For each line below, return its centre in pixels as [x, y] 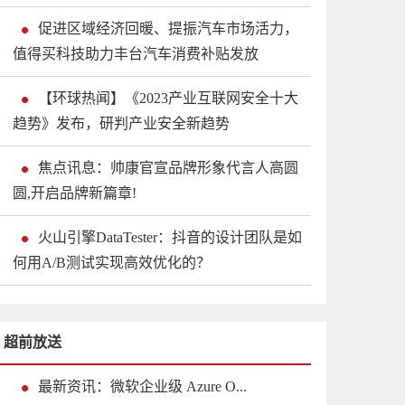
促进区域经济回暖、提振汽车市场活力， [168, 29]
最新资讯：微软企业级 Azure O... [142, 387]
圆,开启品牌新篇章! [75, 193]
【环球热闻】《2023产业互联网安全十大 [168, 99]
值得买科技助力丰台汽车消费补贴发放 [136, 54]
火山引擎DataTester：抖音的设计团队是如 [170, 238]
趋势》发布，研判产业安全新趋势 [121, 124]
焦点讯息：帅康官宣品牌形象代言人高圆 [168, 168]
